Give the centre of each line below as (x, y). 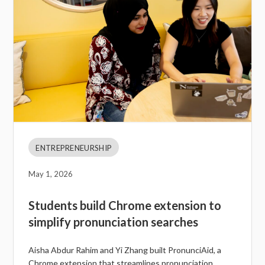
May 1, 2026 (51, 174)
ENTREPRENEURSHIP (74, 148)
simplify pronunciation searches (114, 222)
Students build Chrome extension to (125, 206)
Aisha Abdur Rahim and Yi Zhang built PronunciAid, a (125, 250)
